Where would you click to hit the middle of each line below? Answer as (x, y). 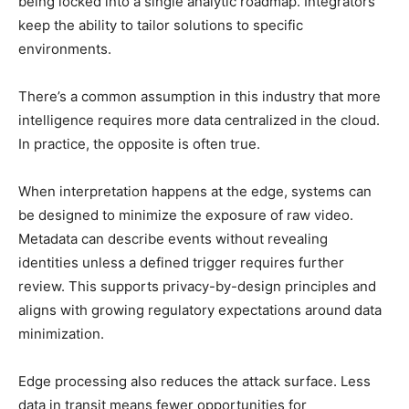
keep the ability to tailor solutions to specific (161, 26)
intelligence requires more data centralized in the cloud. (199, 121)
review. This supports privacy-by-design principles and (197, 287)
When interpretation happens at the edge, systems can (195, 192)
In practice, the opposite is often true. (139, 144)
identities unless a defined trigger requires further (181, 263)
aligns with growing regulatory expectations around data (200, 310)
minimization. (61, 334)
